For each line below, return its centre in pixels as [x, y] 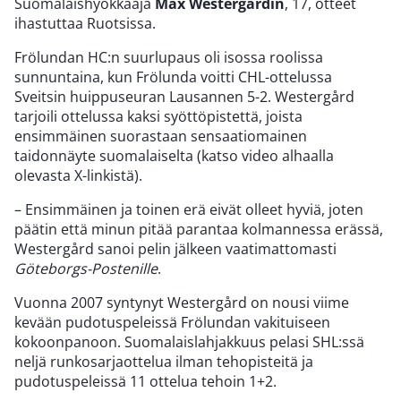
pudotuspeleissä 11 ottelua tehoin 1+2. [145, 381]
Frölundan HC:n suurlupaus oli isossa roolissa [169, 57]
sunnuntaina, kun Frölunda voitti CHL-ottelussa [173, 77]
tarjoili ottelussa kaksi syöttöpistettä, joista [158, 116]
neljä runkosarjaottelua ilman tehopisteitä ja [164, 361]
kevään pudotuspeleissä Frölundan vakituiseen [172, 322]
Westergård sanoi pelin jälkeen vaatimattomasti [175, 248]
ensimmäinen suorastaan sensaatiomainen [161, 136]
